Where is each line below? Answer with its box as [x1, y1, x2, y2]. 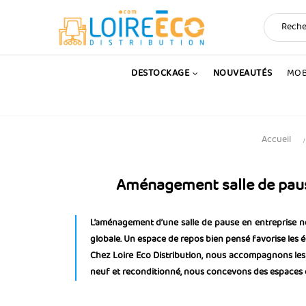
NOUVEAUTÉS [212, 66, 273, 81]
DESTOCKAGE [131, 66, 190, 81]
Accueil [261, 133, 291, 147]
